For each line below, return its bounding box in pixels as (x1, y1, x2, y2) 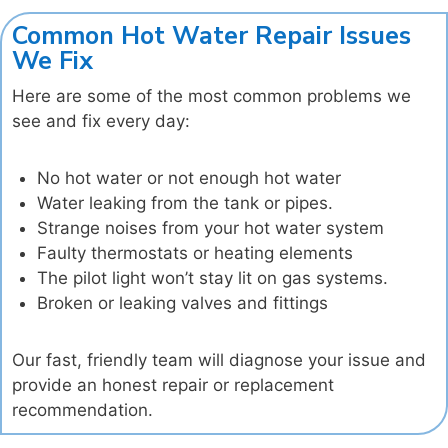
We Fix (12, 44, 100, 79)
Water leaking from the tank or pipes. (37, 193, 333, 214)
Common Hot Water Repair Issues (12, 19, 411, 54)
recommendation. (12, 400, 153, 421)
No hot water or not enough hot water (37, 168, 341, 189)
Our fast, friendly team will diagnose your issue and (12, 350, 426, 371)
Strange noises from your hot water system (37, 218, 384, 239)
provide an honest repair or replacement (12, 375, 334, 396)
